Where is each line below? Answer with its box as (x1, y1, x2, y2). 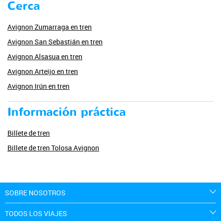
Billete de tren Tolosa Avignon (7, 143, 99, 152)
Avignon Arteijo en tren (7, 66, 78, 76)
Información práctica (7, 104, 126, 120)
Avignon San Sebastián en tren (7, 37, 103, 46)
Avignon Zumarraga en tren (7, 22, 92, 32)
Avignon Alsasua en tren (7, 51, 82, 61)
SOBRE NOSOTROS (5, 187, 66, 197)
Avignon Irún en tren (7, 81, 70, 91)
